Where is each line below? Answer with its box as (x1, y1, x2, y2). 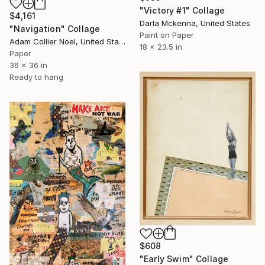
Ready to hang (9, 72, 63, 82)
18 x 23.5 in (140, 41, 182, 51)
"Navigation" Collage (9, 24, 101, 34)
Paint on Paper (140, 30, 194, 40)
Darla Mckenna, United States (140, 18, 250, 28)
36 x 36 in (9, 60, 47, 70)
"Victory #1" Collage (140, 5, 225, 15)
